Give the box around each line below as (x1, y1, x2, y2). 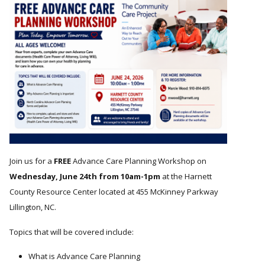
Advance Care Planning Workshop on (71, 156, 206, 167)
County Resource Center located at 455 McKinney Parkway (9, 186, 218, 198)
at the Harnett (160, 171, 212, 182)
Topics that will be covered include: (9, 227, 134, 238)
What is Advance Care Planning (28, 251, 140, 262)
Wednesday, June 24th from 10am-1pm (9, 171, 160, 182)
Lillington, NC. (9, 202, 56, 213)
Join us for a (9, 156, 54, 167)
